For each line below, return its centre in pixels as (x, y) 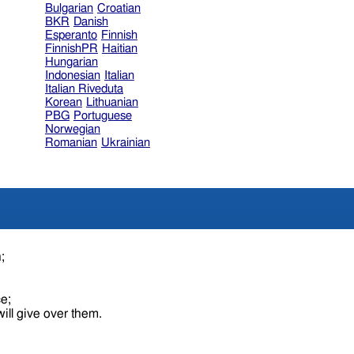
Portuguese (102, 115)
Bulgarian (69, 8)
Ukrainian (125, 142)
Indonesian (72, 75)
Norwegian (72, 129)
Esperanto (71, 35)
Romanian (71, 142)
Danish (90, 21)
